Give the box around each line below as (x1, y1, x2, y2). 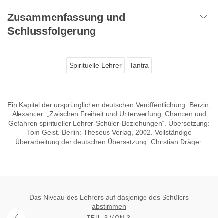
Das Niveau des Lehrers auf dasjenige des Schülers (29, 193, 189, 201)
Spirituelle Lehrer (69, 61, 122, 69)
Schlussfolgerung (7, 24, 96, 37)
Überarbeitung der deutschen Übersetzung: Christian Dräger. (15, 137, 203, 145)
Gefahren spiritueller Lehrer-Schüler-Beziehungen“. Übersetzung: (8, 119, 210, 127)
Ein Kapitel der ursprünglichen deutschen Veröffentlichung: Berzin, (7, 100, 211, 109)
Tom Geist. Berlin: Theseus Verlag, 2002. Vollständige (26, 128, 192, 136)
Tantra (129, 61, 149, 69)
